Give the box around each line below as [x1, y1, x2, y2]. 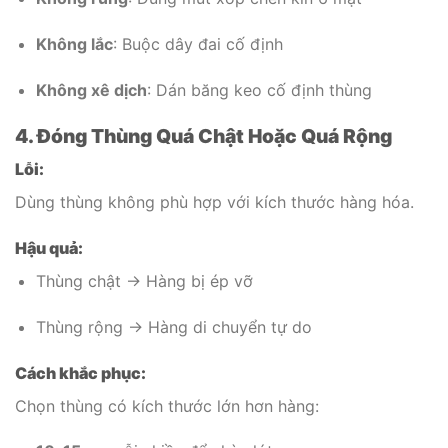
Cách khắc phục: [15, 362, 146, 383]
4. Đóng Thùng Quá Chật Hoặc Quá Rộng [15, 123, 392, 148]
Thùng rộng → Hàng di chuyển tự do [35, 316, 312, 337]
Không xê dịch [35, 79, 147, 100]
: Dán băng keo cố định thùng [146, 79, 372, 100]
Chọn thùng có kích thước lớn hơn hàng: [15, 395, 319, 416]
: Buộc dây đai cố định [112, 33, 283, 54]
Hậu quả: [15, 237, 83, 258]
